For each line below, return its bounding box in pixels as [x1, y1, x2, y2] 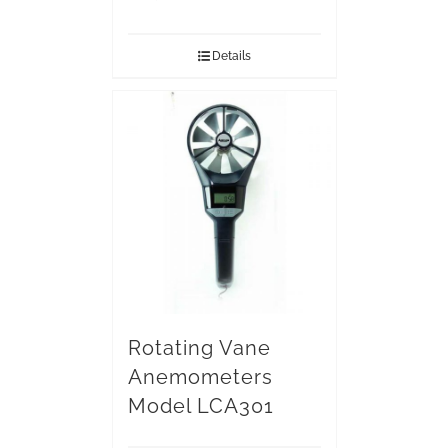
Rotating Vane [127, 336, 271, 360]
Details [211, 49, 251, 63]
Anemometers [127, 365, 273, 389]
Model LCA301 [127, 394, 274, 418]
